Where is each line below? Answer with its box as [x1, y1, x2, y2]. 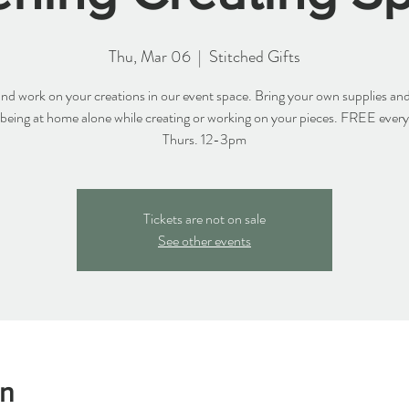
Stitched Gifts [209, 45, 300, 68]
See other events [158, 230, 251, 251]
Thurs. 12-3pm [163, 129, 246, 150]
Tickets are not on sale [143, 208, 266, 229]
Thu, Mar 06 [109, 45, 191, 68]
